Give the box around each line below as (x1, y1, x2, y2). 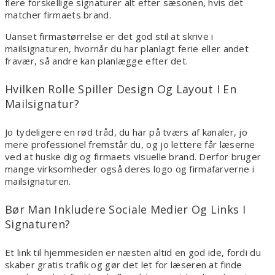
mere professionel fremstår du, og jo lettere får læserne (5, 138, 255, 151)
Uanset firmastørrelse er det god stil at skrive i (5, 30, 214, 43)
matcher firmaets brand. (5, 9, 111, 21)
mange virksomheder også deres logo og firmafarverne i (5, 163, 254, 176)
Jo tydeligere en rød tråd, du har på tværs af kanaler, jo (5, 126, 248, 139)
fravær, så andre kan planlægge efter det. (5, 55, 188, 68)
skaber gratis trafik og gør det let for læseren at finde (5, 258, 242, 271)
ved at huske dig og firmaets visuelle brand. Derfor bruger (5, 150, 261, 163)
